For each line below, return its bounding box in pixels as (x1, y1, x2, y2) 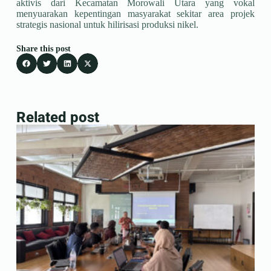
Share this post (16, 44, 71, 54)
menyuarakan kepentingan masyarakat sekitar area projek (16, 8, 255, 19)
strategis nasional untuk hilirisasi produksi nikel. (16, 19, 198, 30)
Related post (16, 108, 99, 126)
